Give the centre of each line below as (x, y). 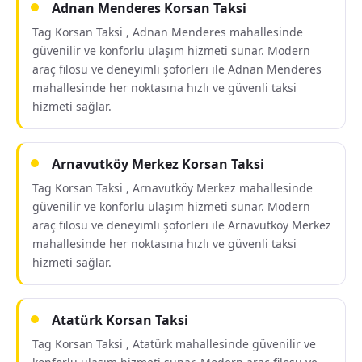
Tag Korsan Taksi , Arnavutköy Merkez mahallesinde (173, 188)
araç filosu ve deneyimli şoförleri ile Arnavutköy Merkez (182, 225)
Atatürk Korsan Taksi (120, 320)
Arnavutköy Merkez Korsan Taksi (158, 164)
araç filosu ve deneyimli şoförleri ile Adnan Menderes (177, 69)
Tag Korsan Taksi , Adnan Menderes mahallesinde (168, 32)
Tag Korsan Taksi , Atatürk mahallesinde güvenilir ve (174, 344)
